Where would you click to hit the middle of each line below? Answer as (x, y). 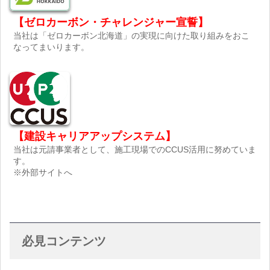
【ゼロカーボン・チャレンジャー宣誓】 (111, 22)
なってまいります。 (52, 47)
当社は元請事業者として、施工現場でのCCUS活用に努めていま (135, 150)
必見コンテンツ (64, 241)
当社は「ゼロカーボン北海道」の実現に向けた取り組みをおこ (132, 35)
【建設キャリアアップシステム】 (95, 137)
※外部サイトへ (43, 173)
